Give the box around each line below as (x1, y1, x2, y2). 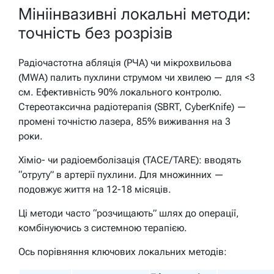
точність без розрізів (18, 23, 172, 43)
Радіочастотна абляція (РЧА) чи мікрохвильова (18, 56, 232, 68)
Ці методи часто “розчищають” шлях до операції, (18, 207, 239, 219)
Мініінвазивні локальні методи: (18, 4, 250, 24)
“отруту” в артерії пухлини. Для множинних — (18, 168, 224, 180)
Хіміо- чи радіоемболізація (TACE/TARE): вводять (18, 154, 241, 166)
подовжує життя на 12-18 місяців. (18, 183, 171, 195)
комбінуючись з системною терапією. (18, 221, 187, 234)
